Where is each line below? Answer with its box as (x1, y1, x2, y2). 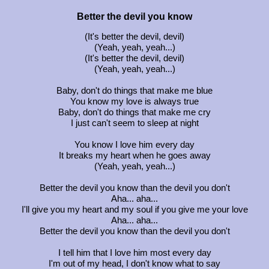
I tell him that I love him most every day (58, 247, 211, 258)
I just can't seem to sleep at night (70, 118, 199, 128)
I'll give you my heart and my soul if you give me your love (21, 204, 248, 214)
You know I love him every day (74, 139, 195, 150)
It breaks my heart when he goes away (58, 150, 211, 160)
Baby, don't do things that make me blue (56, 85, 213, 95)
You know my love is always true (70, 96, 199, 106)
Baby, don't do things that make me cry (58, 107, 211, 117)
